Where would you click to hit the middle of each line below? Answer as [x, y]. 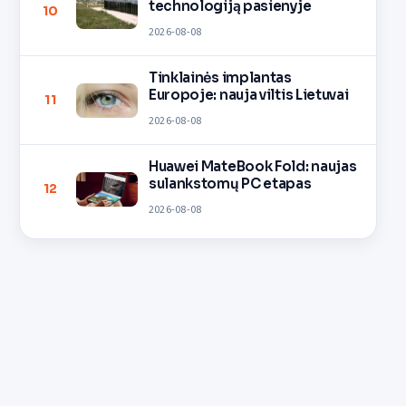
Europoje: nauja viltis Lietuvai [248, 94]
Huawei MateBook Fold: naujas [252, 166]
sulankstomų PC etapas [230, 183]
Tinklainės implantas [220, 77]
